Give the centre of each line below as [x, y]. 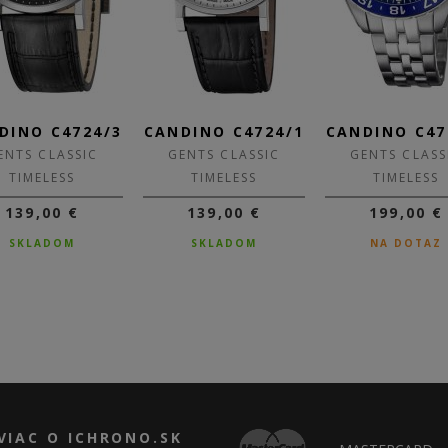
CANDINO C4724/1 [224, 131]
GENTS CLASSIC [224, 154]
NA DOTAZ [406, 243]
